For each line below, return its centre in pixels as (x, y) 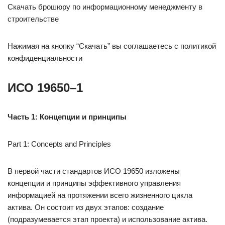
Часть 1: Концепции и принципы (67, 117)
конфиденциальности (45, 58)
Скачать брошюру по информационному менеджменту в (105, 7)
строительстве (33, 19)
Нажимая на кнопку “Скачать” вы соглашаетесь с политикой (112, 46)
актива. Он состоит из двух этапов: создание (86, 207)
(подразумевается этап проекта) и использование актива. (107, 219)
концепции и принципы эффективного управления (94, 183)
